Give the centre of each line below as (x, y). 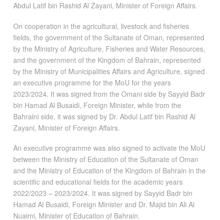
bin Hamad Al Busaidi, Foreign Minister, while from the (97, 105)
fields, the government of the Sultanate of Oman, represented (109, 37)
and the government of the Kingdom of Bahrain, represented (107, 60)
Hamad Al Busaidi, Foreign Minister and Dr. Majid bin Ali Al (104, 205)
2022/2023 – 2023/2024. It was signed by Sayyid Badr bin (103, 193)
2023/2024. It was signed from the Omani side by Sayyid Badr (109, 94)
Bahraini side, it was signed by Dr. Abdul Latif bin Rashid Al (104, 116)
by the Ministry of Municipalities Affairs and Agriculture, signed (109, 71)
